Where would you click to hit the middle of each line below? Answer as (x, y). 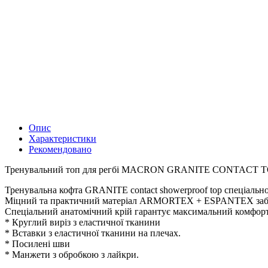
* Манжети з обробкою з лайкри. (72, 254)
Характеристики (63, 138)
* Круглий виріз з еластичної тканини (83, 222)
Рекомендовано (60, 149)
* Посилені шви (37, 243)
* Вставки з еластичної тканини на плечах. (93, 233)
